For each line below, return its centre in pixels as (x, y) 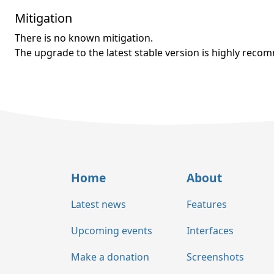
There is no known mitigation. (84, 38)
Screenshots (215, 257)
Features (207, 205)
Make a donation (110, 257)
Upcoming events (112, 231)
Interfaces (210, 231)
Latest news (98, 205)
